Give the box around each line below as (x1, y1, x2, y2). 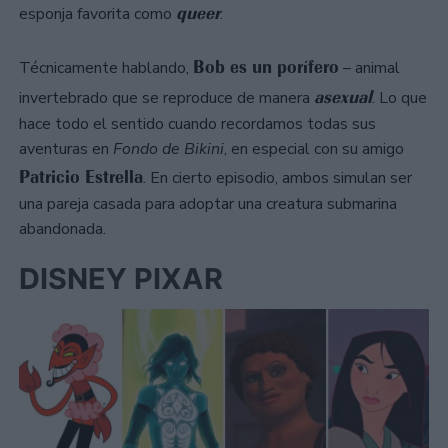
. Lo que (372, 87, 427, 110)
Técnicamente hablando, (19, 57, 193, 80)
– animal (339, 57, 400, 80)
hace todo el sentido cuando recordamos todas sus (19, 113, 376, 136)
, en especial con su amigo (224, 138, 404, 161)
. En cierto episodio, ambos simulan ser (143, 167, 412, 190)
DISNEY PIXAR (19, 261, 230, 297)
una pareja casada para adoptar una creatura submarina (19, 193, 397, 216)
